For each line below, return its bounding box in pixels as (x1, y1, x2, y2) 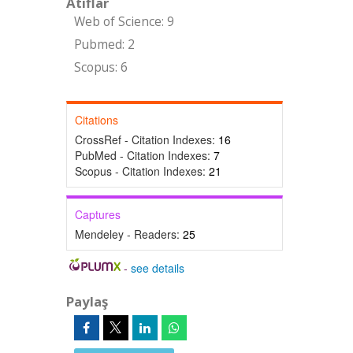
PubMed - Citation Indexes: (74, 147, 214, 163)
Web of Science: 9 (73, 13, 174, 30)
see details (131, 260, 185, 276)
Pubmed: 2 (73, 36, 135, 53)
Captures (74, 206, 121, 222)
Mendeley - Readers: (74, 226, 183, 242)
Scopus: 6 (73, 59, 128, 76)
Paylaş (65, 292, 108, 310)
